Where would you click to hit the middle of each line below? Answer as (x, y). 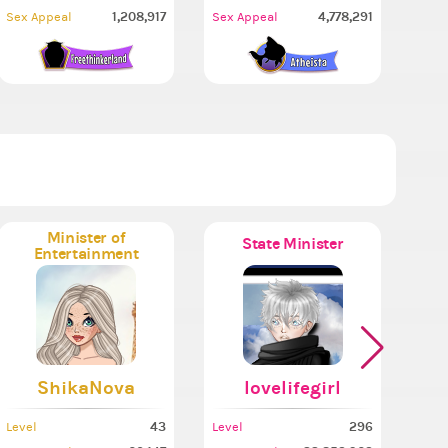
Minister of (86, 238)
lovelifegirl (293, 388)
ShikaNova (85, 388)
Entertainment (86, 254)
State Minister (292, 243)
